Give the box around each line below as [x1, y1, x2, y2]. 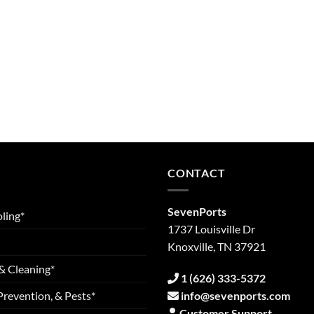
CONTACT [168, 166, 226, 180]
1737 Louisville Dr [168, 221, 255, 235]
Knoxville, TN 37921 [168, 239, 266, 253]
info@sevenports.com [181, 289, 290, 303]
